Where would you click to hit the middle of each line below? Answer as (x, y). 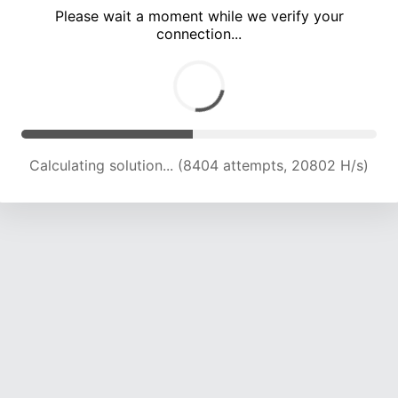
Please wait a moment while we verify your (199, 16)
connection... (199, 34)
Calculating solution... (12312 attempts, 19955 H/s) (199, 166)
